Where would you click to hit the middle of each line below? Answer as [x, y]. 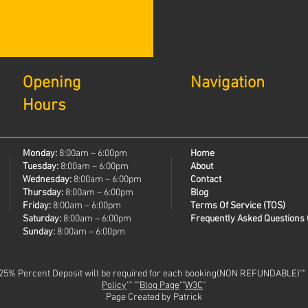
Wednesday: [48, 180]
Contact [206, 180]
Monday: [41, 154]
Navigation [228, 83]
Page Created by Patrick [154, 297]
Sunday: [39, 232]
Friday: [38, 206]
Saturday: [42, 219]
